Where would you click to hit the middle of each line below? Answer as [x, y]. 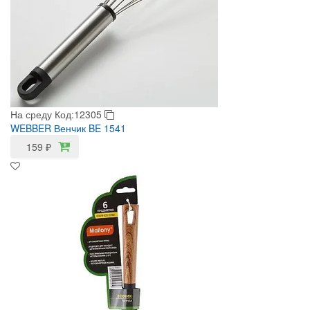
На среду [31, 114]
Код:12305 [80, 114]
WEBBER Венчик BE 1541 [68, 128]
